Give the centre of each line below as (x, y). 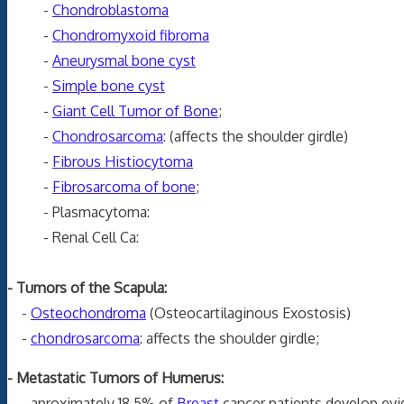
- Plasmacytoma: (78, 211)
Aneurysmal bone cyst (124, 60)
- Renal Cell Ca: (73, 237)
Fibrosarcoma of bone (124, 186)
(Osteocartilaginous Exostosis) (248, 312)
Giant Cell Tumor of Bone (135, 110)
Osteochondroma (88, 312)
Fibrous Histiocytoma (123, 161)
